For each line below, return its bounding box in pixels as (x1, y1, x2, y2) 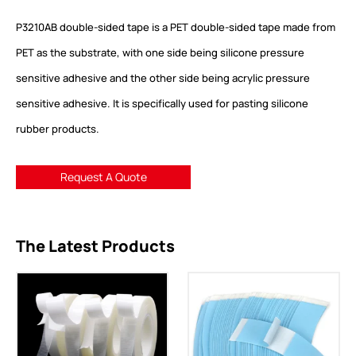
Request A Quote (60, 168, 147, 184)
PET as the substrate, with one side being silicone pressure (16, 44, 304, 60)
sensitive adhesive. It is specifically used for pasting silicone (16, 95, 308, 110)
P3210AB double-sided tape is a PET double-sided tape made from (16, 19, 335, 34)
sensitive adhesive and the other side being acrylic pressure (16, 70, 310, 85)
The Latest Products (16, 234, 175, 257)
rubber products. (16, 121, 99, 136)
